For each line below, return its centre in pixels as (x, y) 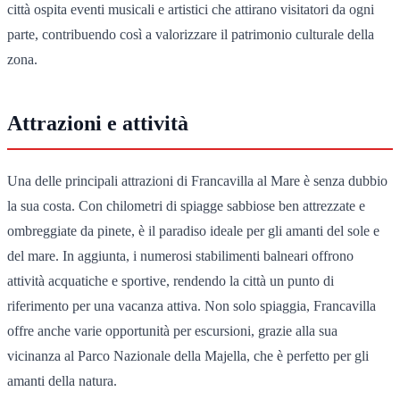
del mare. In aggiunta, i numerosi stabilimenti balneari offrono (180, 255)
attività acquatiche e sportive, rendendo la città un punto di (171, 280)
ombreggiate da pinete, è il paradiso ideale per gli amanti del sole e (193, 230)
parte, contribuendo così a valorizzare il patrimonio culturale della (191, 34)
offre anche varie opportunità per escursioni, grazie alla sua (172, 330)
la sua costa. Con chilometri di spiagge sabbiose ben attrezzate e (186, 205)
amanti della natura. (62, 380)
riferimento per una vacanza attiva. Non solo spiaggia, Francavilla (192, 305)
